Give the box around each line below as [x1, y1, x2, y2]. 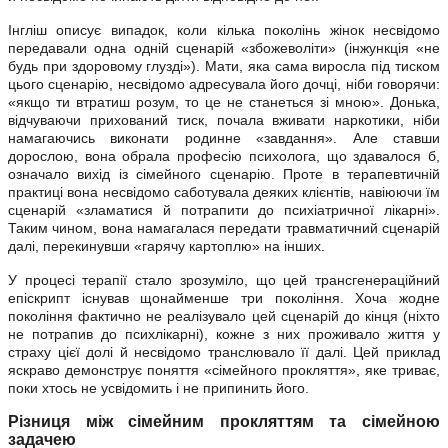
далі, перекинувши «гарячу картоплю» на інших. [8, 238, 325, 255]
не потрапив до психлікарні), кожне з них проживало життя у [8, 326, 440, 343]
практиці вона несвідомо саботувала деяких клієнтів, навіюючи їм [8, 184, 440, 201]
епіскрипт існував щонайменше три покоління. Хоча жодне [8, 290, 440, 307]
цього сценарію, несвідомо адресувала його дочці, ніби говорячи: [8, 76, 440, 93]
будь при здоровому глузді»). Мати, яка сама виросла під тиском [8, 58, 440, 75]
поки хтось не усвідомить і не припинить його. [8, 380, 309, 397]
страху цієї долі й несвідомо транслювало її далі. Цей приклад [8, 344, 440, 361]
